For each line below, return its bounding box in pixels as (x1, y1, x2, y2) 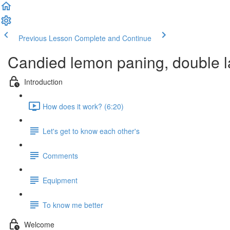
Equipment (43, 175, 78, 185)
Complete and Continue (74, 33, 151, 43)
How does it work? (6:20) (43, 101, 124, 111)
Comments (43, 150, 78, 161)
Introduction (24, 76, 63, 87)
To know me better (43, 199, 103, 210)
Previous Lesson (18, 33, 72, 43)
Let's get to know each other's (43, 125, 140, 136)
